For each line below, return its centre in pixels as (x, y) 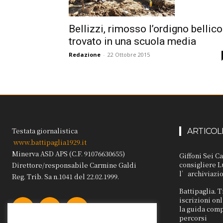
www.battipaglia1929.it (50, 142)
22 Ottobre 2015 (129, 54)
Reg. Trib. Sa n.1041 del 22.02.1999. (65, 176)
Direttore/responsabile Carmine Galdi (74, 165)
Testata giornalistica (45, 130)
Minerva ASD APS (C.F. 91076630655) (68, 153)
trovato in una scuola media (132, 41)
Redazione (85, 54)
